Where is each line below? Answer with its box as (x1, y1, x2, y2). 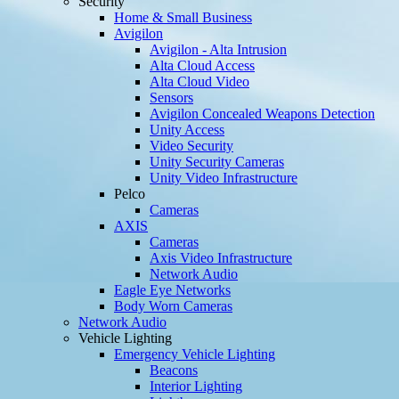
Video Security (150, 138, 233, 154)
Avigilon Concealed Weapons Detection (150, 106, 375, 122)
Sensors (150, 90, 193, 106)
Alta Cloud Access (150, 58, 255, 74)
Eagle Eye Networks (114, 282, 231, 298)
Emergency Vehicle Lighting (114, 346, 275, 362)
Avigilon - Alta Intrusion (150, 42, 287, 58)
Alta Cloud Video (150, 74, 249, 90)
